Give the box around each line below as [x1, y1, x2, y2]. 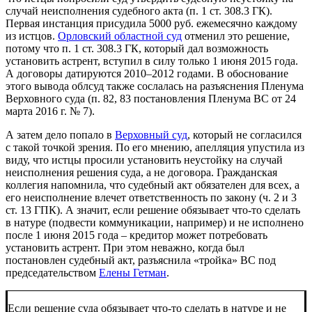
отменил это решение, [182, 29, 290, 42]
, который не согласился [187, 128, 302, 141]
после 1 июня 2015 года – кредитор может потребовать [6, 228, 267, 241]
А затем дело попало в [6, 128, 115, 141]
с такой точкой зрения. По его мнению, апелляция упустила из [6, 141, 304, 153]
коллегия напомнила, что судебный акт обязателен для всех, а [6, 178, 299, 191]
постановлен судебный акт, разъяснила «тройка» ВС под [6, 253, 276, 266]
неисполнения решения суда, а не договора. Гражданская [6, 166, 277, 178]
